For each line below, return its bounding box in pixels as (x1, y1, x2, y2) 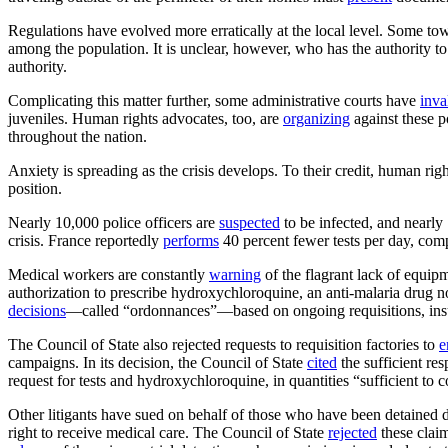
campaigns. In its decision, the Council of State (8, 353, 307, 371)
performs (163, 231, 219, 249)
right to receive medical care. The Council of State (8, 423, 328, 441)
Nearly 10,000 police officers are (8, 213, 219, 231)
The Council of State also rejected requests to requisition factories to (8, 335, 439, 353)
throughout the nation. (8, 127, 147, 145)
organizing (283, 109, 350, 127)
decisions (8, 301, 66, 319)
